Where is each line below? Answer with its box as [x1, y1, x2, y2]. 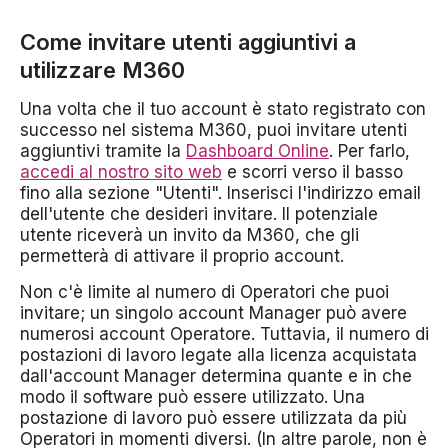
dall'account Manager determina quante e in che [20, 366, 412, 386]
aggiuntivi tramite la [20, 141, 186, 161]
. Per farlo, [329, 141, 410, 161]
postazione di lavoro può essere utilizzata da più [20, 408, 407, 428]
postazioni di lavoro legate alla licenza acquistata [20, 345, 417, 365]
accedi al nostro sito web [20, 162, 222, 182]
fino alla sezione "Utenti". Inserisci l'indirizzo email [20, 183, 421, 203]
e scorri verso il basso [222, 162, 403, 182]
